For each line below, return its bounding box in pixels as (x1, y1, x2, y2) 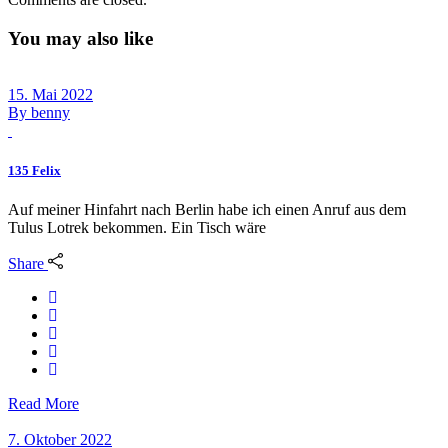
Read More (8, 394, 79, 412)
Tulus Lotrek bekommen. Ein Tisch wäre (8, 218, 266, 236)
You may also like (8, 27, 153, 49)
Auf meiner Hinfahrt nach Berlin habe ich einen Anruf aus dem (8, 200, 406, 218)
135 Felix (8, 162, 61, 178)
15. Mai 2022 (8, 86, 93, 104)
